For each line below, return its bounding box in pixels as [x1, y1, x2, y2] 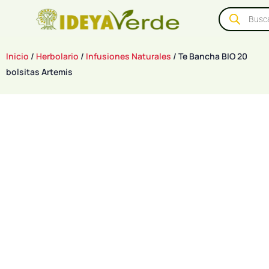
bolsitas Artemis [6, 66, 73, 77]
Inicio [6, 50, 29, 62]
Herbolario [36, 50, 79, 62]
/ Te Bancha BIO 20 [171, 50, 247, 62]
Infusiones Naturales [86, 50, 171, 62]
